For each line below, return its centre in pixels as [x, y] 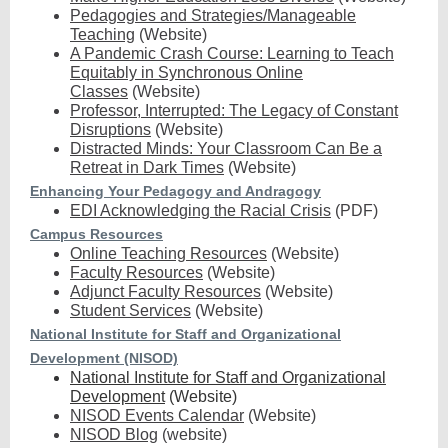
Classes [99, 91]
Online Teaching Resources [168, 253]
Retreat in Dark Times [147, 167]
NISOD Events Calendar [157, 415]
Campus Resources [96, 234]
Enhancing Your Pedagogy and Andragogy [175, 191]
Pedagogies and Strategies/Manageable [213, 15]
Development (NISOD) [104, 358]
